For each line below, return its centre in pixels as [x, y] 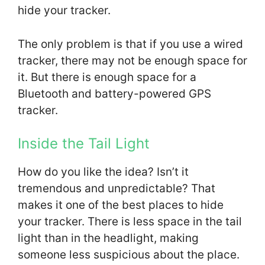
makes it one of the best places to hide [121, 205]
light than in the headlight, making [108, 238]
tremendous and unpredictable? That [117, 189]
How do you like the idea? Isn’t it [103, 172]
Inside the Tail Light [84, 144]
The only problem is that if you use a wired [130, 44]
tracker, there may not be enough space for [132, 60]
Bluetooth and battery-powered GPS [114, 93]
